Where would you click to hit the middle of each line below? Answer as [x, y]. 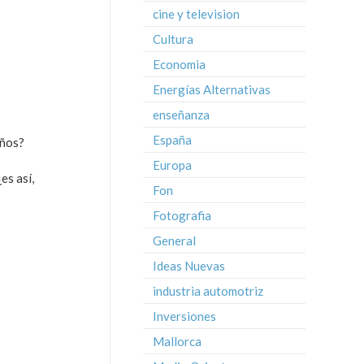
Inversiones [184, 316]
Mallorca [177, 341]
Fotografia [182, 215]
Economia [179, 64]
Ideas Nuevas [189, 266]
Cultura [173, 39]
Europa [172, 165]
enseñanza [181, 115]
